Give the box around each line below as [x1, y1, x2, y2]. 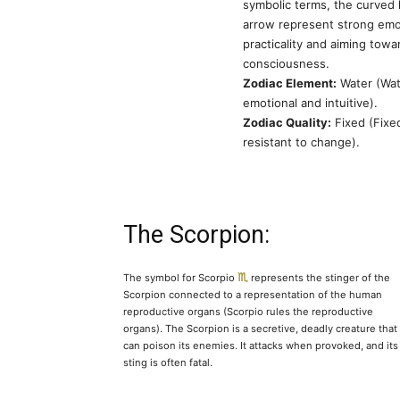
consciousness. [243, 56, 329, 71]
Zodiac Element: [243, 76, 337, 91]
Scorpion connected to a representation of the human [123, 288, 382, 302]
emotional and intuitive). [243, 96, 378, 111]
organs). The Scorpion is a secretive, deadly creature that [123, 322, 397, 336]
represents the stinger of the [248, 271, 390, 285]
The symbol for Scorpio [123, 271, 237, 285]
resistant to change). [243, 135, 360, 150]
